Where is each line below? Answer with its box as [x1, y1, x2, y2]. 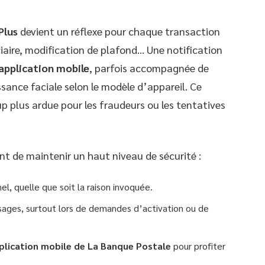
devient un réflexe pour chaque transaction [18, 24, 220, 38]
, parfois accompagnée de [89, 60, 209, 75]
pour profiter [171, 239, 225, 252]
